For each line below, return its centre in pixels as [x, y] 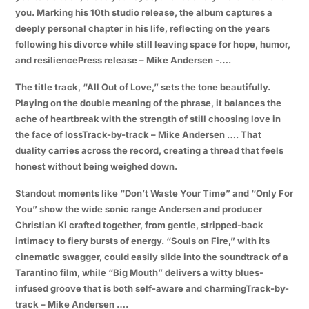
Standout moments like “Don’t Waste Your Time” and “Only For [154, 193]
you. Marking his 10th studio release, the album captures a [143, 12]
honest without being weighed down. [96, 166]
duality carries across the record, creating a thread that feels [149, 150]
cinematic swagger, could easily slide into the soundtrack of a [151, 256]
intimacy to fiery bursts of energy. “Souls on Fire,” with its [142, 240]
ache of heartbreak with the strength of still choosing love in [148, 118]
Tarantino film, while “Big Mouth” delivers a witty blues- [139, 272]
